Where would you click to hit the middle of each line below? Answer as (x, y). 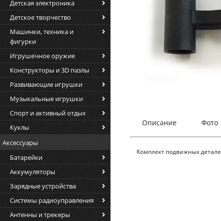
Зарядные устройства (43, 186)
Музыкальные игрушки (46, 99)
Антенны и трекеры (40, 215)
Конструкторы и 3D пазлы (50, 70)
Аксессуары (20, 143)
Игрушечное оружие (42, 56)
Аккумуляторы (33, 172)
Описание (159, 123)
